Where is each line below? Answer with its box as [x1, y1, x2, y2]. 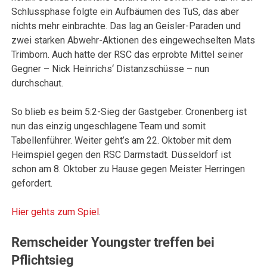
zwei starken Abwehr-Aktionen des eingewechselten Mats [11, 35, 256, 46]
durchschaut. [11, 77, 66, 89]
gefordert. [11, 178, 55, 190]
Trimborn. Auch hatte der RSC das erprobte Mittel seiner [11, 49, 244, 61]
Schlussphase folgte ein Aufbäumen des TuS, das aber [11, 6, 240, 18]
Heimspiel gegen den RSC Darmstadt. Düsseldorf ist [11, 149, 232, 161]
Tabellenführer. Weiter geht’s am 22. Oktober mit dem [11, 135, 232, 147]
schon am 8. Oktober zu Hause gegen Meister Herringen [11, 163, 246, 175]
